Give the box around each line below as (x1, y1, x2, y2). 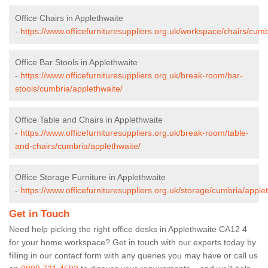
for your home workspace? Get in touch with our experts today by (9, 237, 256, 247)
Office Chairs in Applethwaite (15, 13, 123, 23)
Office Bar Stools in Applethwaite (15, 57, 138, 67)
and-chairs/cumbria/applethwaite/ (15, 141, 141, 151)
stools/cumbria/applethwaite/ (15, 83, 123, 93)
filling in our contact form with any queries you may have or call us (9, 250, 258, 260)
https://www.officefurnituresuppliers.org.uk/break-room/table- (20, 127, 249, 138)
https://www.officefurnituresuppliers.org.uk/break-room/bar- (20, 70, 243, 80)
